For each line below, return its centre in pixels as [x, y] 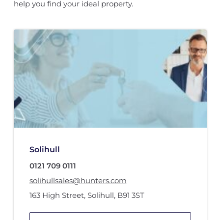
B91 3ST [131, 195]
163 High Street [56, 195]
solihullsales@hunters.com [78, 181]
